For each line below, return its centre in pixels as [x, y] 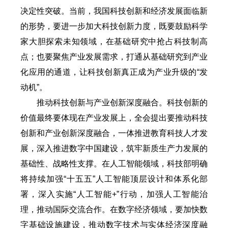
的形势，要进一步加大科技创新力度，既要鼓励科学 [114, 26]
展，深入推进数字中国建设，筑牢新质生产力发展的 [114, 148]
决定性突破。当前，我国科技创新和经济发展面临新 [114, 11]
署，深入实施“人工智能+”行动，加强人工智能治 [114, 194]
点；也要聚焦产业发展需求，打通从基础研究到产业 [114, 56]
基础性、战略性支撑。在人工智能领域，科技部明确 [114, 163]
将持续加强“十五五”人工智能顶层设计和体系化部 [114, 179]
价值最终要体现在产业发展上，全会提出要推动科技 [114, 118]
